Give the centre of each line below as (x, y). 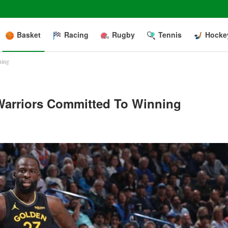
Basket (29, 35)
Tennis (170, 35)
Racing (76, 35)
